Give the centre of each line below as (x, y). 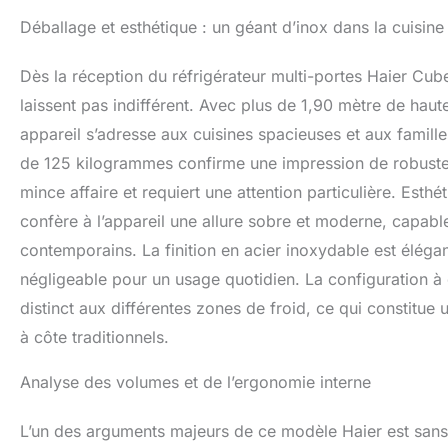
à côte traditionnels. (94, 337)
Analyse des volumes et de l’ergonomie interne (195, 382)
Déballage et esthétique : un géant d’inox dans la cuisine (232, 27)
